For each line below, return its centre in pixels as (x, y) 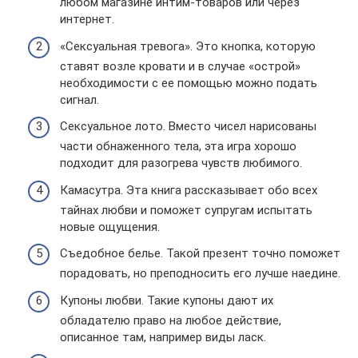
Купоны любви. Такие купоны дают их (167, 300)
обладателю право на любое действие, (171, 320)
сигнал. (80, 99)
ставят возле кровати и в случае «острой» (180, 66)
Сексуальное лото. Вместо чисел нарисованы (188, 127)
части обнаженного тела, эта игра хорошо (178, 147)
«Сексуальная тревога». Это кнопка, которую (188, 46)
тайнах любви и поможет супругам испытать (186, 210)
